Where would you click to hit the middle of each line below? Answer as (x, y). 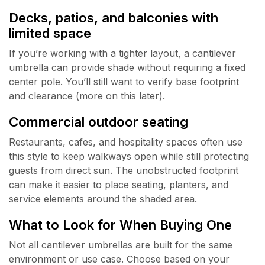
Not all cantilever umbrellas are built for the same (121, 245)
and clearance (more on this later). (87, 96)
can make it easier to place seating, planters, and (119, 185)
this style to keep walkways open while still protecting (129, 156)
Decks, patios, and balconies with (114, 18)
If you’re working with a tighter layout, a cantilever (122, 54)
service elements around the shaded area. (103, 199)
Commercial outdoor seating (98, 122)
